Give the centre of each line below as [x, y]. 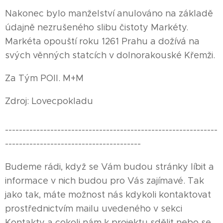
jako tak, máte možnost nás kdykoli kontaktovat [108, 194]
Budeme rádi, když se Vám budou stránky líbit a [110, 167]
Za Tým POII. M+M [44, 78]
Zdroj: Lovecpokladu [49, 101]
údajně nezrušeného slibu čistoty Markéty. [97, 27]
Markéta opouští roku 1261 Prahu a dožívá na [102, 41]
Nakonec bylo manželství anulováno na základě [109, 13]
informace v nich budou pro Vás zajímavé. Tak [105, 180]
